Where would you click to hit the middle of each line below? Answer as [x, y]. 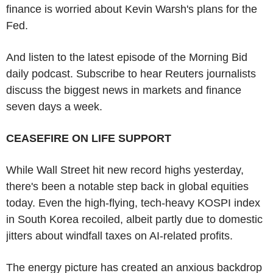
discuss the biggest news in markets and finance [124, 90]
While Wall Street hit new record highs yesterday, [125, 170]
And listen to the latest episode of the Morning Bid [127, 57]
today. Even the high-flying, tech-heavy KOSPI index [133, 203]
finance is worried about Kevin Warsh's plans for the [132, 9]
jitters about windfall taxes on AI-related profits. [119, 236]
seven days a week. [54, 106]
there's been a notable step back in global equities [127, 186]
